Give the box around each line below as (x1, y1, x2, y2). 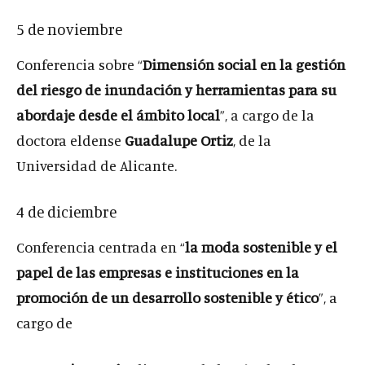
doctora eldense (16, 130, 125, 149)
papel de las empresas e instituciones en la (16, 262, 299, 281)
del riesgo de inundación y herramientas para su (16, 80, 336, 99)
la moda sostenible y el (185, 237, 337, 256)
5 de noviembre (16, 19, 122, 38)
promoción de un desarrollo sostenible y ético (16, 288, 319, 306)
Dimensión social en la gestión (143, 55, 345, 73)
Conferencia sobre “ (16, 55, 143, 73)
